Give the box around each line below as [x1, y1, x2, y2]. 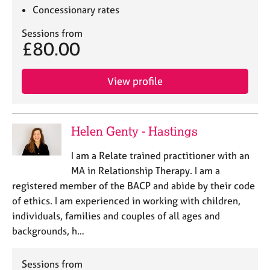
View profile [107, 74, 163, 87]
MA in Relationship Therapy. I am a [71, 164, 220, 177]
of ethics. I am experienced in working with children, [12, 194, 240, 207]
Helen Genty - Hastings [71, 123, 198, 139]
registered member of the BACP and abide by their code [12, 179, 255, 192]
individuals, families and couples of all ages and [12, 209, 220, 222]
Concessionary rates [33, 3, 120, 16]
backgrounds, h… [12, 224, 84, 237]
